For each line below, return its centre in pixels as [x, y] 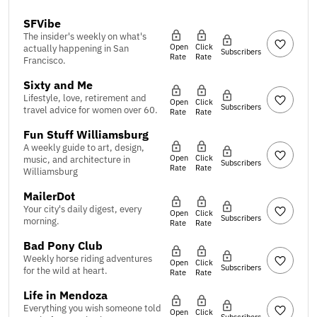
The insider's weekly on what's [85, 37]
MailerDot [49, 196]
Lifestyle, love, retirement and [85, 98]
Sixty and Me [58, 85]
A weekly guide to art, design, [84, 148]
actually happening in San [76, 49]
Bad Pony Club [63, 246]
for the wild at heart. [65, 271]
